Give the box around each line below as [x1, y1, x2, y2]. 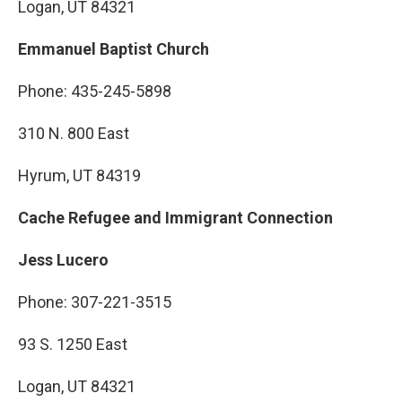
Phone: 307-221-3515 [18, 293, 171, 311]
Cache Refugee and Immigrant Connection [18, 208, 333, 227]
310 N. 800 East [18, 124, 129, 143]
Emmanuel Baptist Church [18, 39, 209, 58]
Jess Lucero [18, 250, 109, 269]
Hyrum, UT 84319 [18, 166, 141, 185]
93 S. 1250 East [18, 335, 127, 354]
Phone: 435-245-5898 [18, 82, 171, 100]
